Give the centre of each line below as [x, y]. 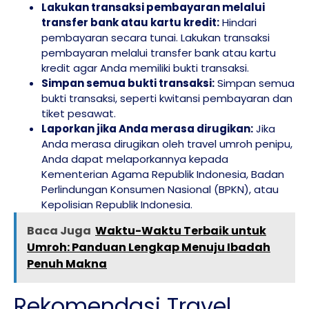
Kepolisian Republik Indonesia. [117, 204]
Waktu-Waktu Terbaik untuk [181, 230]
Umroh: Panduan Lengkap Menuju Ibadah [149, 247]
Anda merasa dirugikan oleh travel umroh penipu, [167, 143]
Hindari [238, 22]
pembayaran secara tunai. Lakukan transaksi [156, 37]
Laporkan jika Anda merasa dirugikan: [147, 128]
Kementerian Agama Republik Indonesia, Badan [163, 174]
